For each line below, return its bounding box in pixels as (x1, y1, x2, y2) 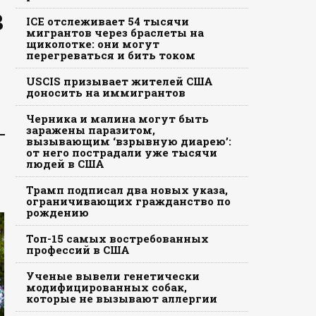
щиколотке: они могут (25, 37, 159, 51)
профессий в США (25, 243, 130, 257)
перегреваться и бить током (25, 48, 195, 62)
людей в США (25, 157, 104, 171)
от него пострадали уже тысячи (25, 145, 217, 159)
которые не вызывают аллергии (25, 291, 217, 305)
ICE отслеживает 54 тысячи (25, 14, 189, 28)
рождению (25, 205, 89, 219)
